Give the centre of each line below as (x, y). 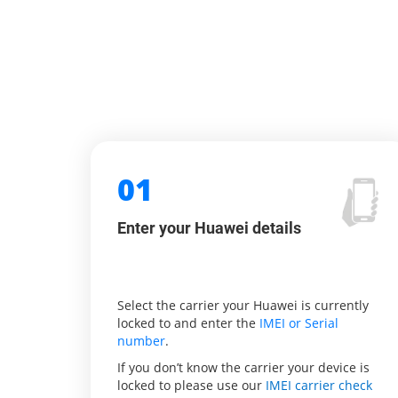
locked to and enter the (188, 323)
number (141, 341)
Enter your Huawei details (209, 228)
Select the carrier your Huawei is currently (243, 305)
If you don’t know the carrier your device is (243, 367)
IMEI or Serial (299, 323)
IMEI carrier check (319, 385)
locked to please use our (191, 385)
